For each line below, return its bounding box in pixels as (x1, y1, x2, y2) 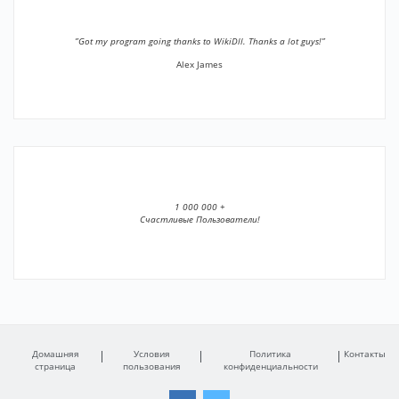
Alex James (176, 58, 223, 70)
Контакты (344, 347, 387, 360)
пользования (122, 360, 181, 372)
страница (35, 360, 77, 372)
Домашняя (31, 347, 79, 360)
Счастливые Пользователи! (139, 213, 260, 225)
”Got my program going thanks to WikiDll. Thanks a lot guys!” (74, 35, 325, 47)
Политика (249, 347, 292, 360)
